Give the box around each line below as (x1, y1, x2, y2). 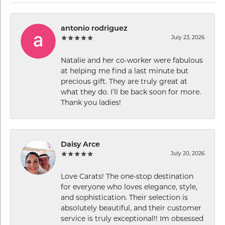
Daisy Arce (61, 141, 100, 149)
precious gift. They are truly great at (61, 78, 187, 86)
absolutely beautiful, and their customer (61, 204, 201, 212)
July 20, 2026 (171, 151, 204, 157)
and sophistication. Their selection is (61, 194, 188, 202)
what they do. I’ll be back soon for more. (61, 88, 201, 96)
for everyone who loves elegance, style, (61, 183, 197, 191)
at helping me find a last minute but (61, 67, 188, 75)
